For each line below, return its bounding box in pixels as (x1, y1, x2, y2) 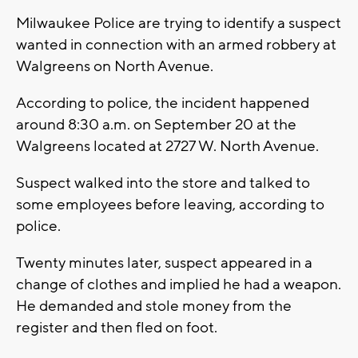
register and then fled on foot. (16, 318, 217, 338)
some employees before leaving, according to (16, 195, 324, 215)
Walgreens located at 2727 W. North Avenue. (16, 137, 319, 157)
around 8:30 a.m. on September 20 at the (16, 115, 296, 135)
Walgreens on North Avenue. (16, 57, 213, 77)
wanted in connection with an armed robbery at (16, 35, 336, 55)
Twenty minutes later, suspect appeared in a (16, 253, 312, 273)
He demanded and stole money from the (16, 296, 292, 316)
